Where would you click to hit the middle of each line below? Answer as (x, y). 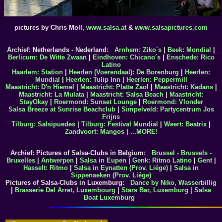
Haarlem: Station (37, 72)
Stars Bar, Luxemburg (155, 190)
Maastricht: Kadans (184, 87)
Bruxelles (21, 160)
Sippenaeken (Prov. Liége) (111, 175)
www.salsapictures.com (171, 27)
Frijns (111, 116)
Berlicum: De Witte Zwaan (47, 57)
